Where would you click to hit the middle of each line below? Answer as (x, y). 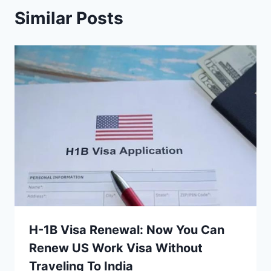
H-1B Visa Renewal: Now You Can (127, 230)
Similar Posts (69, 18)
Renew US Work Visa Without (116, 248)
